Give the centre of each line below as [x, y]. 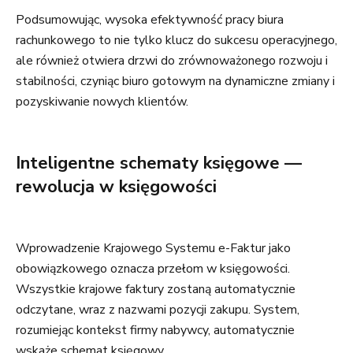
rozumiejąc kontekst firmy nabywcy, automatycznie [155, 330]
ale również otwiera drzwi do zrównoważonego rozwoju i [172, 61]
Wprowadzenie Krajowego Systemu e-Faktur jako [153, 248]
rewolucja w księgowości [116, 187]
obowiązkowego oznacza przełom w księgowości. [153, 269]
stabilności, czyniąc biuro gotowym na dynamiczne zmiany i [175, 81]
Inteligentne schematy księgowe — [159, 163]
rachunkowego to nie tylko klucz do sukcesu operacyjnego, [176, 40]
